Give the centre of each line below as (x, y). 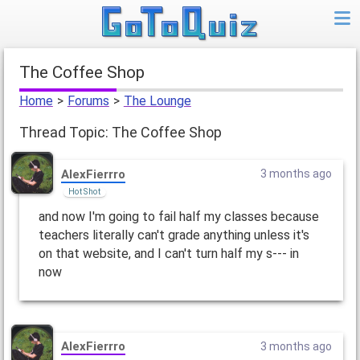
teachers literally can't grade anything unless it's (174, 235)
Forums (88, 101)
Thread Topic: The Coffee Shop (120, 133)
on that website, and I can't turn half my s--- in (168, 253)
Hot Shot (84, 191)
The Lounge (157, 101)
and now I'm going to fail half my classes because (178, 216)
